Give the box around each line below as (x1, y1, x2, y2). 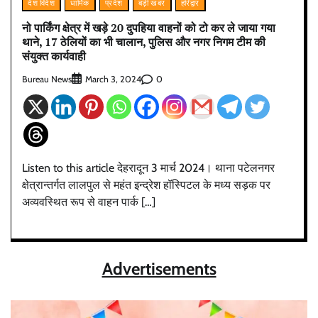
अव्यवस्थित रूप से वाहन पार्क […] (22, 195, 155, 209)
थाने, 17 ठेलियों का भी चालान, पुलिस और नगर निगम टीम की (22, 33, 265, 50)
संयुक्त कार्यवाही (22, 48, 86, 64)
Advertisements (102, 258, 216, 280)
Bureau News (22, 73, 72, 84)
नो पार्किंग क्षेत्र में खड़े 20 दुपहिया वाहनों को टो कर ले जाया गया (22, 19, 275, 35)
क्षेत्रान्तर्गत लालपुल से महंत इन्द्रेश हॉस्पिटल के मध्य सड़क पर (22, 178, 270, 192)
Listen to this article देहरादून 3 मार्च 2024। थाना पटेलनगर (22, 161, 275, 175)
